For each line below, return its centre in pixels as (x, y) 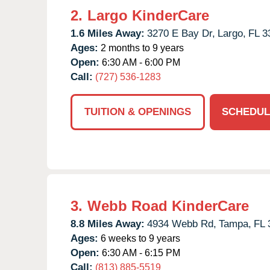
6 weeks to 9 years (139, 238)
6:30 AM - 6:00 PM (140, 62)
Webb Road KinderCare (168, 206)
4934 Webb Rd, (182, 224)
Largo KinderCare (148, 15)
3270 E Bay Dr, (181, 33)
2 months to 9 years (141, 48)
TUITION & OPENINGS (138, 111)
